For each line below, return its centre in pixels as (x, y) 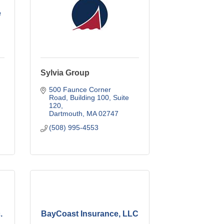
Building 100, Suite (100, 97)
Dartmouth (66, 113)
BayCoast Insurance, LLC (89, 213)
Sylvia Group (65, 72)
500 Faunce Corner (80, 89)
